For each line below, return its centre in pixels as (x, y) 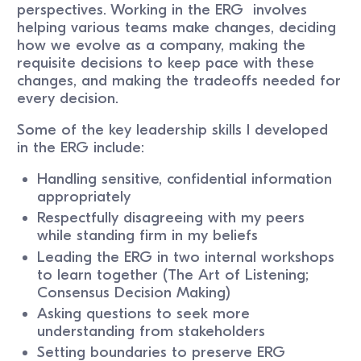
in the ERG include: (81, 148)
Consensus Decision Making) (134, 292)
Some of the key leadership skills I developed (173, 130)
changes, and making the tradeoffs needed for (179, 81)
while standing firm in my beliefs (148, 236)
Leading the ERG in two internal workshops (186, 257)
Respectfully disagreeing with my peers (171, 218)
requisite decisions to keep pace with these (166, 63)
